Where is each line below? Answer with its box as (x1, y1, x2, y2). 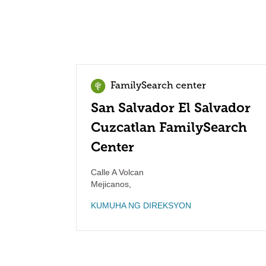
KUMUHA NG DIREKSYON (91, 201, 191, 210)
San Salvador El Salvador (91, 100, 251, 116)
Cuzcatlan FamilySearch (91, 119, 247, 135)
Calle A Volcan (91, 167, 144, 177)
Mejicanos (91, 179, 129, 189)
